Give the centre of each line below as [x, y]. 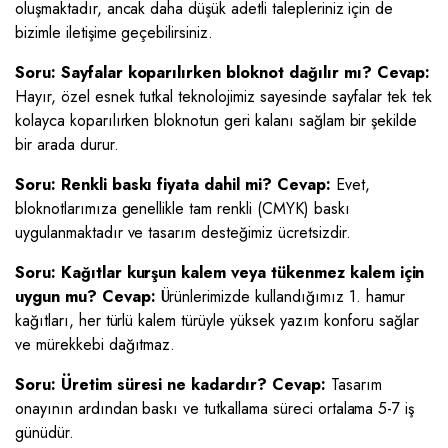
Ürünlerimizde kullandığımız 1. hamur [280, 296]
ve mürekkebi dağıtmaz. [95, 344]
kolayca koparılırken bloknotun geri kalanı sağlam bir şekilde [216, 120]
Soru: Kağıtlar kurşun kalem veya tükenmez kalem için [220, 272]
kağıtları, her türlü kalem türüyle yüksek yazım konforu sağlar [217, 320]
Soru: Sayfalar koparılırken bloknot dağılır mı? [193, 72]
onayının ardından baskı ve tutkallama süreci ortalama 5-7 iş [215, 408]
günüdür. [44, 432]
